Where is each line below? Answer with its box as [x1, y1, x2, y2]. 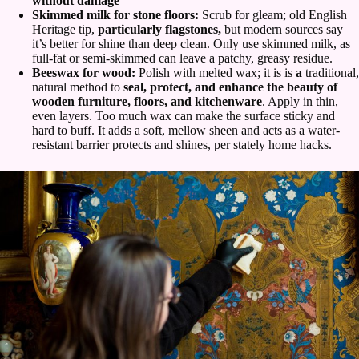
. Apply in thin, [262, 95, 338, 109]
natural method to [32, 80, 120, 95]
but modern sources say [224, 22, 343, 37]
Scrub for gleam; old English [202, 8, 347, 22]
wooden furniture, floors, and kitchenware [32, 95, 262, 109]
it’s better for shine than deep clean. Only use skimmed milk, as [32, 37, 350, 51]
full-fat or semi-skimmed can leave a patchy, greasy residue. [32, 51, 333, 66]
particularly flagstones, [98, 22, 224, 37]
